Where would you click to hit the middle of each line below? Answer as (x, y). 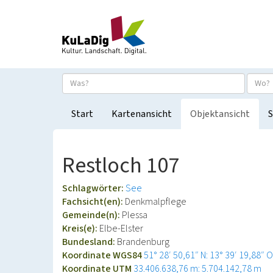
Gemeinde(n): (92, 215)
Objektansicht (220, 114)
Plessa (135, 215)
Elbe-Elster (121, 229)
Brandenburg (143, 242)
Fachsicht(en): (94, 202)
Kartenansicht (142, 114)
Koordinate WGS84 (103, 255)
